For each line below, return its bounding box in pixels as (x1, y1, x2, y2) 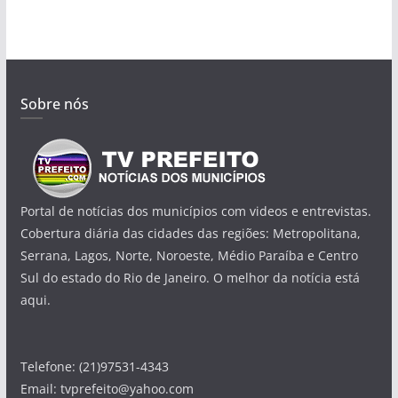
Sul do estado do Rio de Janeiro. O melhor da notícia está (20, 269, 360, 287)
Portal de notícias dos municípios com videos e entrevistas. (20, 203, 371, 220)
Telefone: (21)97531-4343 (20, 358, 169, 376)
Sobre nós (20, 94, 89, 115)
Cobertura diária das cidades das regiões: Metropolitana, (20, 225, 361, 243)
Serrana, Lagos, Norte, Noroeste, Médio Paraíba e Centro (20, 247, 358, 265)
